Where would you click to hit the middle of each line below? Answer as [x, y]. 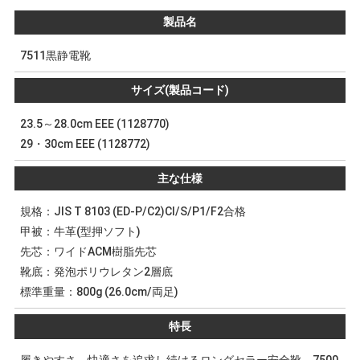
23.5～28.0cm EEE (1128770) [94, 123]
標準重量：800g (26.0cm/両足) [99, 292]
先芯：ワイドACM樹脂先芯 [88, 252]
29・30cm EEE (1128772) [85, 143]
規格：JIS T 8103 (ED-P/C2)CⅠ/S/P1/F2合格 [133, 212]
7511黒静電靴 [55, 56]
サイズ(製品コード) [180, 90]
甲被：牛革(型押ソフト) [80, 232]
